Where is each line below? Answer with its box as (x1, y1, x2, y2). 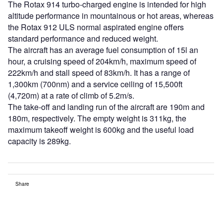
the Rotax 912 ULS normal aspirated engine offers (8, 21, 184, 33)
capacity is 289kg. (8, 135, 71, 147)
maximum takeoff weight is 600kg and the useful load (8, 123, 194, 135)
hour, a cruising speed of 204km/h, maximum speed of (8, 55, 196, 67)
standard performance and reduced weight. (8, 32, 158, 44)
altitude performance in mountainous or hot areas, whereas (8, 9, 214, 21)
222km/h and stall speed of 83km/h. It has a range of (8, 66, 190, 78)
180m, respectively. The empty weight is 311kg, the (8, 112, 186, 124)
